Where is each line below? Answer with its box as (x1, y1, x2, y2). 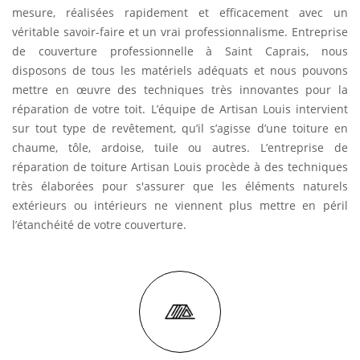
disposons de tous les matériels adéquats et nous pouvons (12, 63, 348, 78)
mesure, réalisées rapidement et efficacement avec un (12, 5, 348, 20)
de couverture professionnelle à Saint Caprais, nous (12, 43, 348, 59)
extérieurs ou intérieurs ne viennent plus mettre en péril (12, 198, 348, 213)
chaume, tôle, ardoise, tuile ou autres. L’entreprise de (12, 140, 348, 155)
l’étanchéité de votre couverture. (12, 217, 186, 232)
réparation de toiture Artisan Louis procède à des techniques (12, 159, 348, 174)
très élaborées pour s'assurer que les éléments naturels (12, 178, 348, 194)
